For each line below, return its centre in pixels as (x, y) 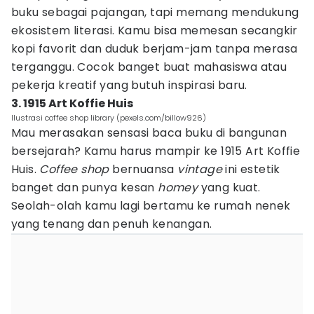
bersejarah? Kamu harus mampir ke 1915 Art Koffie (156, 151)
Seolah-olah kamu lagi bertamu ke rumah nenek (151, 206)
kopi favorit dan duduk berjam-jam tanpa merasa (155, 49)
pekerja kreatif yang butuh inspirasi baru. (129, 85)
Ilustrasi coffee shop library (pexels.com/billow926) (109, 118)
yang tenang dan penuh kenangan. (112, 224)
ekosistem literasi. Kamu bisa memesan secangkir (155, 30)
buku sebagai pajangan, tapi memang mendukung (155, 12)
